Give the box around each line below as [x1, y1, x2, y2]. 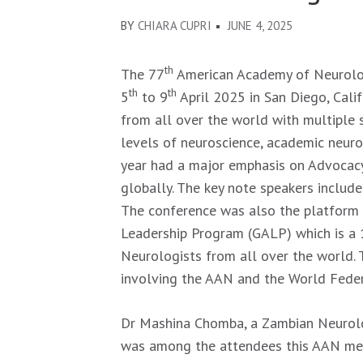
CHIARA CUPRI [138, 18, 212, 33]
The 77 [121, 65, 165, 83]
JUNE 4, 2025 [228, 18, 293, 33]
